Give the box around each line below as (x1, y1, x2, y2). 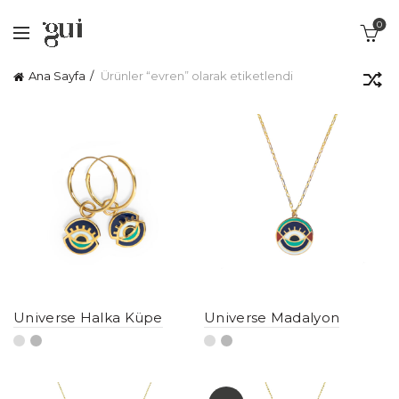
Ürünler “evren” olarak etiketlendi (98, 69, 293, 83)
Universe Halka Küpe (13, 308, 163, 326)
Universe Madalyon (204, 308, 340, 326)
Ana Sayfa (28, 69, 85, 83)
